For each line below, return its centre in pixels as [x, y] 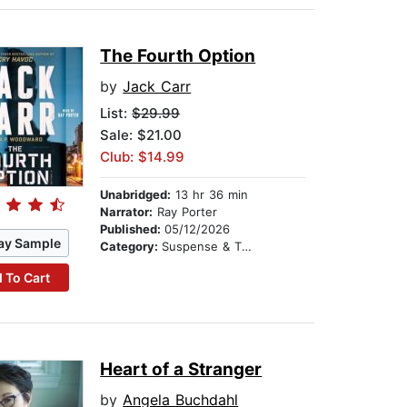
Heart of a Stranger [181, 370]
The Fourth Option [178, 56]
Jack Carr [157, 87]
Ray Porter [185, 212]
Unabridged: [136, 195]
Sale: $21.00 [141, 135]
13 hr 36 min [210, 195]
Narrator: [127, 212]
